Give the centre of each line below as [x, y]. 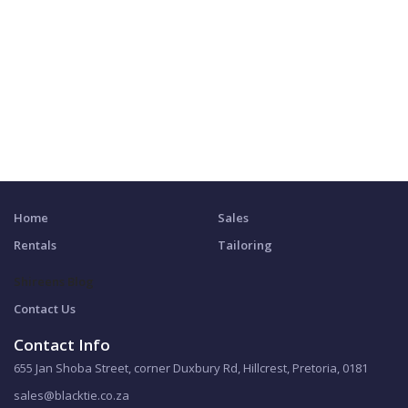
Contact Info [62, 345]
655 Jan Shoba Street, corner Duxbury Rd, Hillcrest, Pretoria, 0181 [191, 368]
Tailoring [245, 245]
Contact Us [45, 309]
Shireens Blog [54, 281]
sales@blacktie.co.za [71, 395]
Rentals [35, 245]
